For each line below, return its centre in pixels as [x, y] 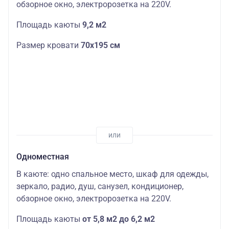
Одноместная [43, 157]
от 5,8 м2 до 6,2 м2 [119, 219]
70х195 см [100, 45]
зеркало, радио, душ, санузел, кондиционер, [100, 187]
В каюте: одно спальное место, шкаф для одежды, [112, 174]
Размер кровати [49, 45]
